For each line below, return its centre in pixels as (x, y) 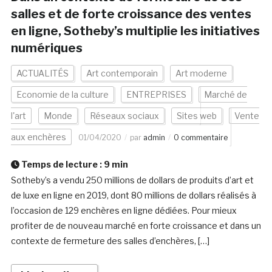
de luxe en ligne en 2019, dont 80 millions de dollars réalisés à (134, 195)
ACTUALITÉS (42, 73)
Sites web (196, 116)
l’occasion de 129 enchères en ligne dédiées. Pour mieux (124, 211)
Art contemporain (122, 73)
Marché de (225, 95)
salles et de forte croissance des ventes (131, 14)
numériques (46, 48)
